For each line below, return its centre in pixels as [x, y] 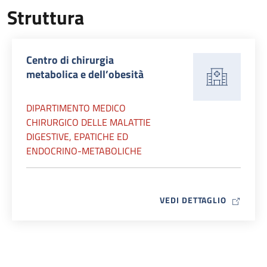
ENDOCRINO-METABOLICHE [84, 151]
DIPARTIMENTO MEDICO [76, 108]
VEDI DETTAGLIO [193, 200]
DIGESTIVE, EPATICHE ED [77, 136]
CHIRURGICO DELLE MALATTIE [89, 122]
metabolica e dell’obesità [85, 74]
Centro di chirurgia [70, 60]
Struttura [46, 17]
